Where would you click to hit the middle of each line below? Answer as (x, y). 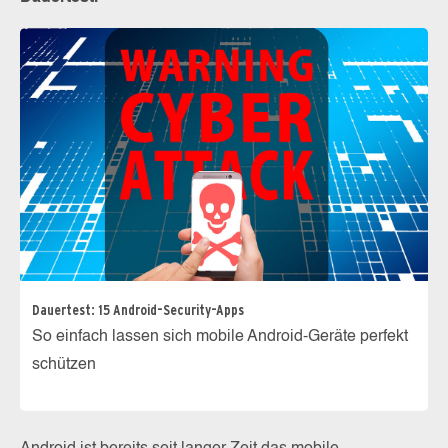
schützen (64, 364)
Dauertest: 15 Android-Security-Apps (138, 309)
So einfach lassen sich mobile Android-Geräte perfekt (220, 336)
